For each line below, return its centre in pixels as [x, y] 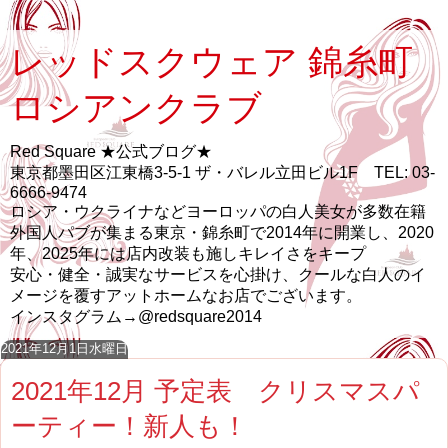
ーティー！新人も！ [129, 426]
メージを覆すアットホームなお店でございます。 [186, 295]
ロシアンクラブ [136, 108]
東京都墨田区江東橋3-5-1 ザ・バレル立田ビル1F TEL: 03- [222, 172]
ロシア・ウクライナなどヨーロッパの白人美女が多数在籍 [218, 211]
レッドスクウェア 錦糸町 [211, 62]
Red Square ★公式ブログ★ [111, 151]
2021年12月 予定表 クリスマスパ [215, 391]
